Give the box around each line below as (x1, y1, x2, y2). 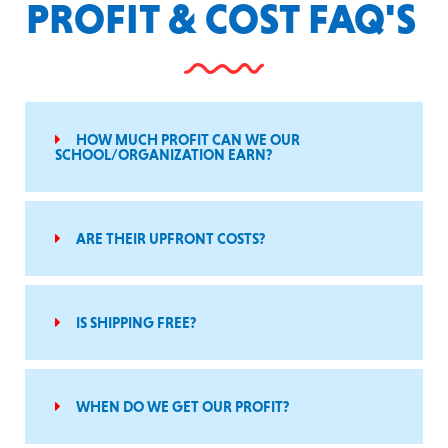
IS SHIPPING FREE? (76, 314, 196, 331)
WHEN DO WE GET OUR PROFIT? (76, 398, 289, 415)
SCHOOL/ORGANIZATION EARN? (55, 146, 272, 163)
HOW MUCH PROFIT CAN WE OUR (76, 131, 300, 148)
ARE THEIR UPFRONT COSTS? (76, 230, 265, 247)
